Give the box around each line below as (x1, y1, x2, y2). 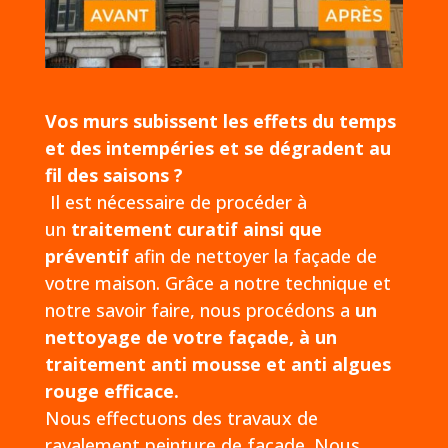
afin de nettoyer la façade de (128, 244, 377, 269)
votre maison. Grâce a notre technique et (44, 271, 391, 296)
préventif (44, 244, 129, 269)
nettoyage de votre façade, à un (44, 325, 337, 350)
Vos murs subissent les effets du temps (44, 109, 396, 134)
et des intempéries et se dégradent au (44, 136, 391, 161)
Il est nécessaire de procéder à (44, 190, 307, 215)
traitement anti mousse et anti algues (44, 352, 391, 377)
